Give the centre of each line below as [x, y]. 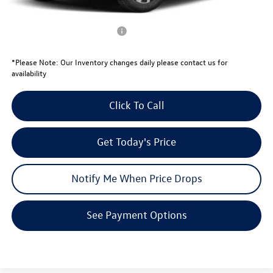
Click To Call [136, 105]
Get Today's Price [136, 141]
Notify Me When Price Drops [136, 178]
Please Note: [37, 62]
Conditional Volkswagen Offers [64, 30]
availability [29, 73]
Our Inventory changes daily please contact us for [143, 62]
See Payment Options [136, 214]
